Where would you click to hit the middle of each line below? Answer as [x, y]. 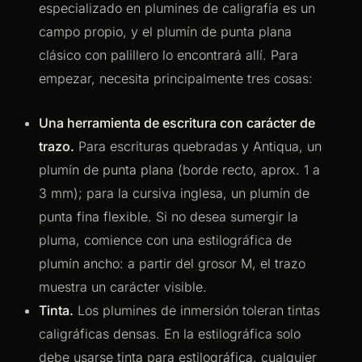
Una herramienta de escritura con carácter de [177, 123]
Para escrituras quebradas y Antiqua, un [198, 146]
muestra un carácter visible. [123, 287]
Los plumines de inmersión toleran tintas [197, 310]
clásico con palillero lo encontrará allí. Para [168, 55]
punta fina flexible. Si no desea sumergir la [168, 217]
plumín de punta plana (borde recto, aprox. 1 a [179, 170]
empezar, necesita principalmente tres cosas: [176, 78]
